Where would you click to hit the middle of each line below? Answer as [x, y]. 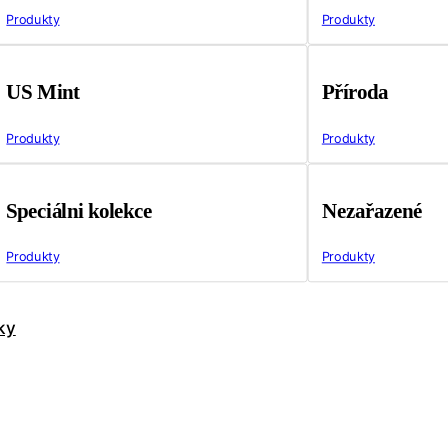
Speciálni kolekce [79, 211]
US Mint [42, 92]
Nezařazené [371, 211]
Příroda [354, 92]
